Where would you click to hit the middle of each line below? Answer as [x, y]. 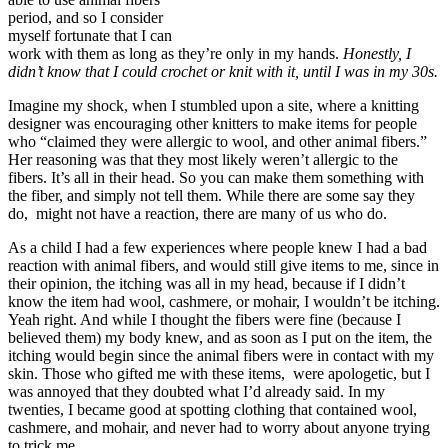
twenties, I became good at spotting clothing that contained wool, [212, 409]
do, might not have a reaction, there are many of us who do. [197, 213]
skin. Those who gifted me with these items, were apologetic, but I [219, 373]
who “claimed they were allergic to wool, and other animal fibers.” [219, 141]
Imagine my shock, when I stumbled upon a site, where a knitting [213, 105]
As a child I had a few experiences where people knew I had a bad [217, 247]
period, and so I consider [85, 17]
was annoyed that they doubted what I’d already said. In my [196, 391]
